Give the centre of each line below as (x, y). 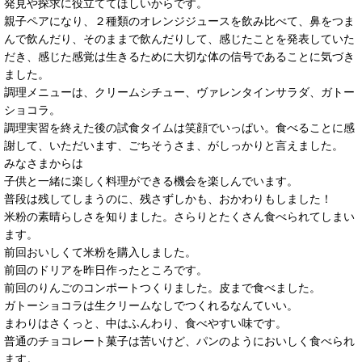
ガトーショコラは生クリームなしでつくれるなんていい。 (151, 305)
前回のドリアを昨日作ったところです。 (106, 269)
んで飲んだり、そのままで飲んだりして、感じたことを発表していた (179, 38)
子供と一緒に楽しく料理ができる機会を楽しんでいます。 (151, 181)
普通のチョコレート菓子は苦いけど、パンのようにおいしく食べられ (179, 341)
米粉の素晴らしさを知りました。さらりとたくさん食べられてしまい (179, 216)
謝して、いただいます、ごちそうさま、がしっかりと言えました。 (174, 145)
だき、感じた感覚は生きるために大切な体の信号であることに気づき (179, 56)
